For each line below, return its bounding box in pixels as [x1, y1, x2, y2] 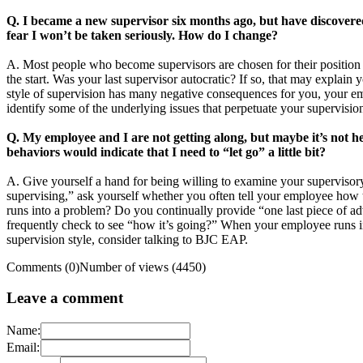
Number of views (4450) [79, 259, 206, 274]
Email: [6, 340, 40, 355]
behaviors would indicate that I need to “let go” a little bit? [6, 144, 326, 159]
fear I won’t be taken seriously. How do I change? [6, 28, 278, 42]
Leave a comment [6, 289, 123, 307]
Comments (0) [6, 259, 79, 274]
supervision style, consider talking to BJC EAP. [6, 232, 248, 246]
